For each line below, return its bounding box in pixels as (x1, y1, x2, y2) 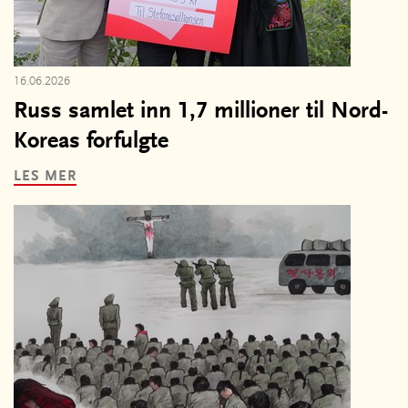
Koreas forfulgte (14, 129, 168, 154)
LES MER (14, 168, 76, 184)
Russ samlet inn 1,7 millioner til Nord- (14, 99, 388, 124)
